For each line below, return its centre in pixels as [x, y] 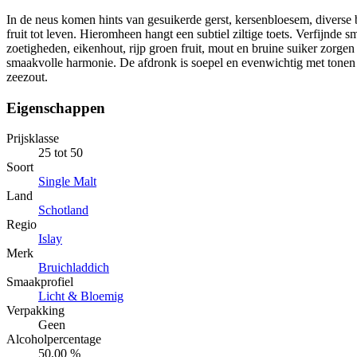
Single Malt [67, 182]
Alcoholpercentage [54, 339]
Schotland [63, 210]
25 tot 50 [61, 153]
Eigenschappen [56, 108]
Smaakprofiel [40, 282]
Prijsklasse [33, 139]
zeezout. [27, 76]
